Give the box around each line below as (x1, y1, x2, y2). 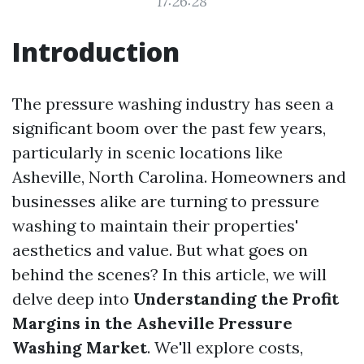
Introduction (12, 34, 180, 69)
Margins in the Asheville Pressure (12, 313, 292, 333)
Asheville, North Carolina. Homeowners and (12, 167, 346, 187)
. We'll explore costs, (147, 337, 303, 357)
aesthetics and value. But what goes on (12, 240, 308, 260)
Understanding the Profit (133, 288, 339, 309)
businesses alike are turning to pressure (12, 191, 319, 211)
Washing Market (12, 337, 147, 357)
